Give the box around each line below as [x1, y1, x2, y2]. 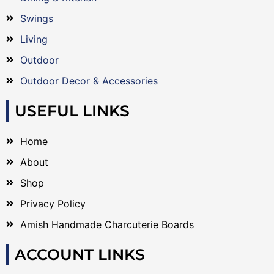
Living [20, 33, 48, 45]
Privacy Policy [20, 198, 86, 210]
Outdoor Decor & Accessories [20, 75, 158, 87]
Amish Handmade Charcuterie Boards [20, 218, 194, 231]
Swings [20, 12, 53, 24]
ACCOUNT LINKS [15, 245, 145, 264]
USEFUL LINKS [15, 102, 130, 120]
